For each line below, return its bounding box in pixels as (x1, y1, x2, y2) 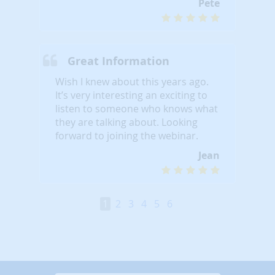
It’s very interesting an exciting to (55, 88, 207, 102)
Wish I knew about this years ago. (55, 74, 209, 88)
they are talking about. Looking (55, 115, 198, 129)
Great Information (68, 53, 169, 69)
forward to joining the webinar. (55, 128, 198, 142)
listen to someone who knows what (55, 101, 218, 115)
